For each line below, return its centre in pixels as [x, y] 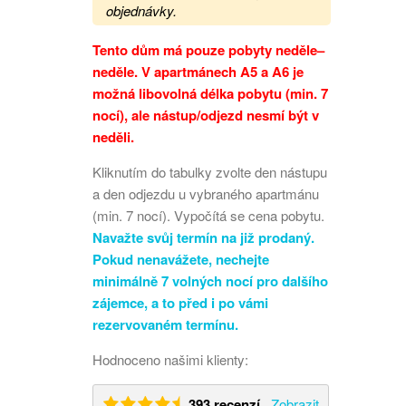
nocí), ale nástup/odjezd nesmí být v [206, 115]
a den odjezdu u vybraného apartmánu [206, 193]
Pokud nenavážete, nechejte [181, 259]
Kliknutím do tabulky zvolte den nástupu [210, 171]
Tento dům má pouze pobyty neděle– [208, 49]
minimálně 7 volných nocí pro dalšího [210, 280]
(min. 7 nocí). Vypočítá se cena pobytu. [210, 215]
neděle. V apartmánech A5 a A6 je [198, 71]
